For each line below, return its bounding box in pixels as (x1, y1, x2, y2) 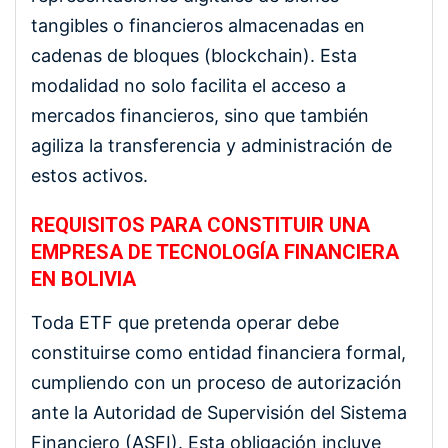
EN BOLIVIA (31, 266, 136, 291)
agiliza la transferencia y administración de (31, 134, 392, 156)
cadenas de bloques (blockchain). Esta (31, 44, 357, 66)
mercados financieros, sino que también (31, 104, 369, 126)
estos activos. (31, 164, 148, 186)
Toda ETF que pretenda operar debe (31, 311, 339, 333)
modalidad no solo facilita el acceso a (31, 74, 346, 96)
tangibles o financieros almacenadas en (31, 14, 365, 36)
